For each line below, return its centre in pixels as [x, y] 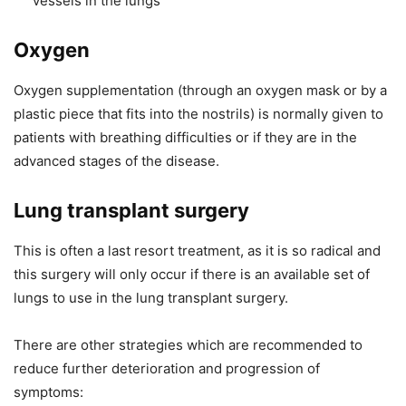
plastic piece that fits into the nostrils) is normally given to [198, 114]
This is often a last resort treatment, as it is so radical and [197, 251]
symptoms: [48, 392]
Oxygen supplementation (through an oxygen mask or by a [200, 91]
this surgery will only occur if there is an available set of [192, 275]
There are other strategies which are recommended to [188, 345]
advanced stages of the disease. [116, 161]
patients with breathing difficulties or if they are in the [185, 138]
